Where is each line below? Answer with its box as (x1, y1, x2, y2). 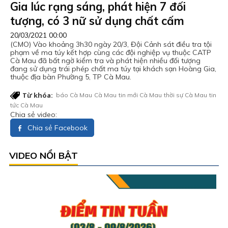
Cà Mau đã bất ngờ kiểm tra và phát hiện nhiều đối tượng (10, 55, 201, 65)
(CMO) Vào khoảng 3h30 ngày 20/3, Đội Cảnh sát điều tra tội (10, 39, 212, 49)
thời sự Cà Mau (164, 91, 207, 99)
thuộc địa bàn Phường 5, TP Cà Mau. (10, 72, 131, 81)
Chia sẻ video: (10, 109, 57, 119)
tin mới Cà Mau (119, 91, 162, 99)
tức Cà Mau (10, 101, 43, 109)
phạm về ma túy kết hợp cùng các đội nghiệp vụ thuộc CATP (10, 47, 211, 57)
